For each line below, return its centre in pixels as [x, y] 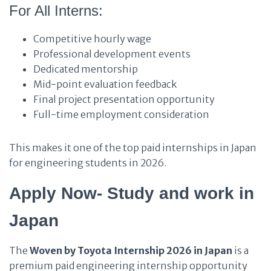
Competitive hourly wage [92, 39]
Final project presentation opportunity [124, 99]
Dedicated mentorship [86, 69]
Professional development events [112, 54]
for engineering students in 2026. [88, 163]
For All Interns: [56, 11]
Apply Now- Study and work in [132, 193]
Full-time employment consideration [121, 114]
